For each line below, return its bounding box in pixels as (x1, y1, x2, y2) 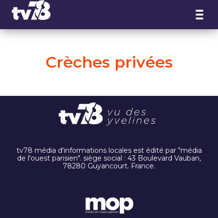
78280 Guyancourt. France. (63, 162, 155, 171)
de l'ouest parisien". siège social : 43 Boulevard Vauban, (17, 154, 201, 163)
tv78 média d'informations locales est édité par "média (16, 146, 202, 155)
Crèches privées (45, 53, 173, 72)
